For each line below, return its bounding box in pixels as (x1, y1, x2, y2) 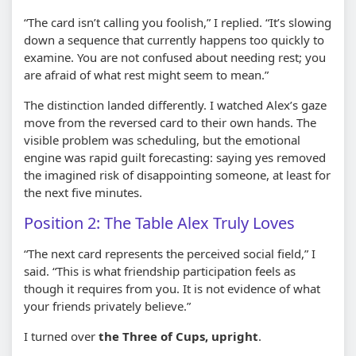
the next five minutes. (24, 184, 142, 200)
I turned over (24, 327, 99, 344)
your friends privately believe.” (24, 297, 191, 314)
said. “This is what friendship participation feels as (24, 262, 296, 279)
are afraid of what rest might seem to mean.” (24, 66, 269, 83)
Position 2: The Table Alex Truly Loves (24, 211, 295, 234)
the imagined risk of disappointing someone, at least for (24, 166, 331, 183)
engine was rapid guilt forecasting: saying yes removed (24, 149, 326, 165)
